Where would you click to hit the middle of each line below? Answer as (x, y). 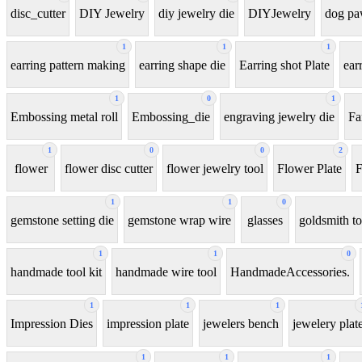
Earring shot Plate (284, 65)
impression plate (148, 323)
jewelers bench (241, 323)
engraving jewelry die (279, 116)
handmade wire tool (166, 271)
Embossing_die (171, 116)
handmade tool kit (56, 271)
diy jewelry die (196, 13)
